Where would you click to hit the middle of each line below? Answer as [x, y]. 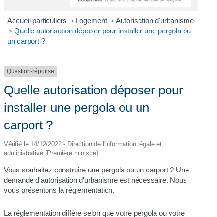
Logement [92, 21]
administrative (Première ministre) [51, 153]
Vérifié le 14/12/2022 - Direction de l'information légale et [83, 144]
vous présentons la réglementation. [59, 190]
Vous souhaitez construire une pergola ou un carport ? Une [97, 170]
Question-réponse [31, 71]
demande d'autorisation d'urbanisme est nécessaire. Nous [96, 180]
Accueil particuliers [38, 21]
